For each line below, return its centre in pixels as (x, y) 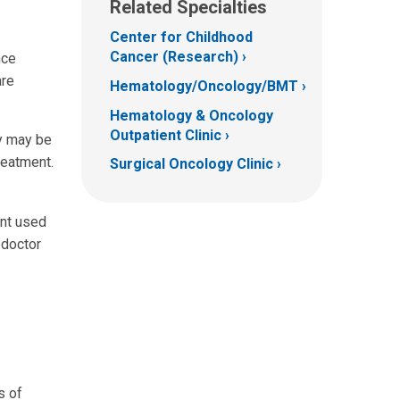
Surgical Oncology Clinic (192, 164)
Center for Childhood (181, 37)
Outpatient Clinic (166, 135)
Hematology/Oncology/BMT (204, 86)
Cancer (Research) (174, 57)
